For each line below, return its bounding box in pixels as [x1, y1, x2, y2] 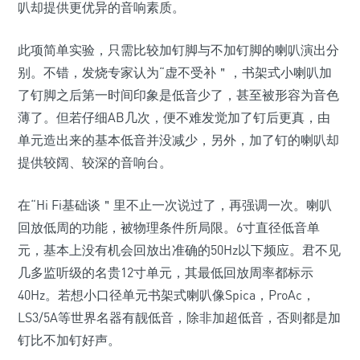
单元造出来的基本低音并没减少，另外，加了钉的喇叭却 [18, 132, 339, 148]
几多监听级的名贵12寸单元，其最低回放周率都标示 [18, 264, 313, 280]
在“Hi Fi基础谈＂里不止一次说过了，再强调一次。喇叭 [18, 197, 332, 213]
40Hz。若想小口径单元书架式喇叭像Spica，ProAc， [18, 287, 315, 303]
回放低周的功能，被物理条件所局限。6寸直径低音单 [18, 219, 320, 235]
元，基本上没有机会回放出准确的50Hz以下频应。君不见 [18, 242, 341, 258]
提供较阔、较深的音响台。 [18, 154, 172, 170]
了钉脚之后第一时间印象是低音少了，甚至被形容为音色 [18, 87, 339, 103]
